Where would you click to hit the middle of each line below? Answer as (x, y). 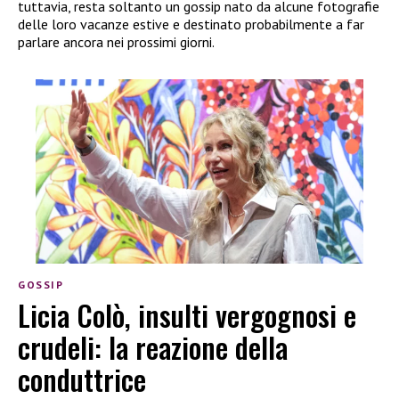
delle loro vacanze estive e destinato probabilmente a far (191, 24)
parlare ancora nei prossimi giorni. (116, 42)
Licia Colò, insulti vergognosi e (187, 315)
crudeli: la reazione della (153, 347)
